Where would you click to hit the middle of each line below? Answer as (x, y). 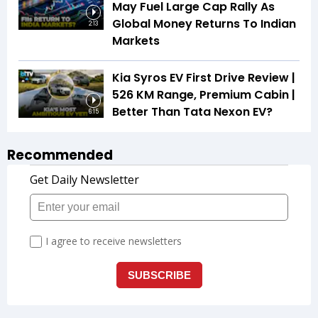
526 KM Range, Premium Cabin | (204, 95)
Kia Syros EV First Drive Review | (204, 78)
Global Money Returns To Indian (204, 24)
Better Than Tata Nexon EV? (192, 112)
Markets (136, 41)
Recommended (60, 155)
